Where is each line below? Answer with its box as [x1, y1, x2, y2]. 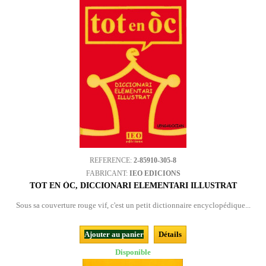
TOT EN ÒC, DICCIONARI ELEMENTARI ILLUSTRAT [29, 181, 237, 190]
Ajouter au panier [84, 230, 144, 239]
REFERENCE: [90, 156, 134, 164]
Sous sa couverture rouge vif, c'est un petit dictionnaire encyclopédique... [15, 201, 251, 210]
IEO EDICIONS [129, 169, 180, 178]
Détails [159, 230, 182, 239]
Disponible [115, 248, 151, 256]
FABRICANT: [85, 169, 129, 178]
